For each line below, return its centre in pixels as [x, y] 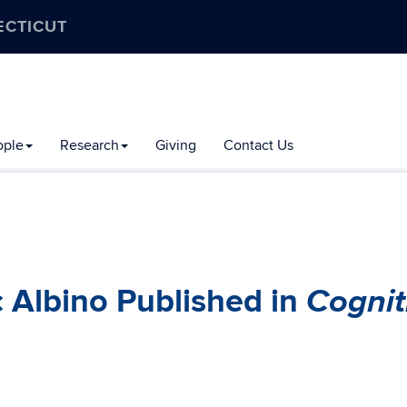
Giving [176, 145]
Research [89, 145]
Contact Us [258, 145]
